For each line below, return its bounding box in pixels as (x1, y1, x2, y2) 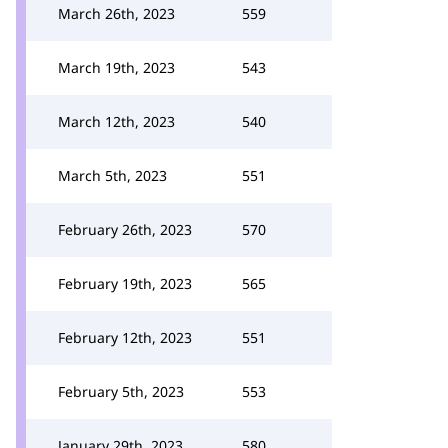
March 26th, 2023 (58, 4, 175, 23)
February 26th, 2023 (58, 220, 192, 239)
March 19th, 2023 (58, 58, 175, 77)
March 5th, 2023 (58, 166, 167, 185)
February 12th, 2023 (58, 328, 192, 347)
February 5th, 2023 (58, 382, 184, 401)
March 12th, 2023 (58, 112, 175, 131)
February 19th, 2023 (58, 274, 192, 293)
